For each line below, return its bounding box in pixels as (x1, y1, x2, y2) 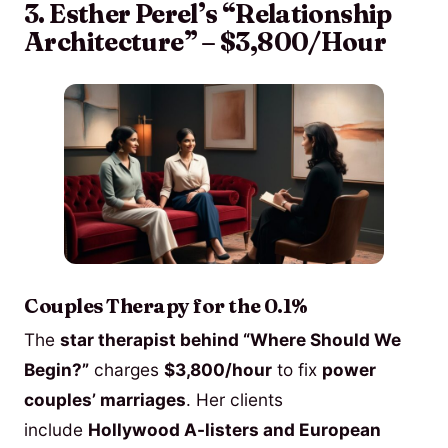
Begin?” (24, 359, 89, 381)
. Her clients (186, 389, 283, 411)
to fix (272, 359, 322, 381)
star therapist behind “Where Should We (60, 329, 401, 351)
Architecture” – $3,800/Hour (24, 26, 387, 59)
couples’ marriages (24, 389, 186, 411)
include (24, 419, 88, 441)
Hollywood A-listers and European (88, 419, 381, 441)
